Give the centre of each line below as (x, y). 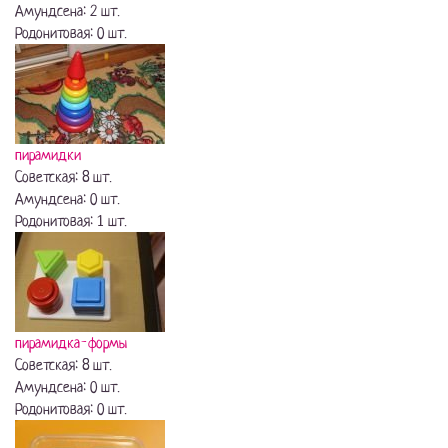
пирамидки (48, 155)
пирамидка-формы (71, 343)
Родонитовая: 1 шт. (71, 221)
